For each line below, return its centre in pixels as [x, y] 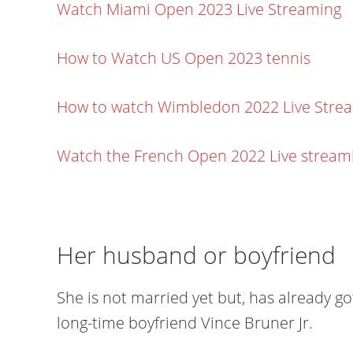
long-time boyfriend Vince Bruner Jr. [185, 323]
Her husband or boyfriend [196, 255]
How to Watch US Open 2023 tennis [184, 58]
